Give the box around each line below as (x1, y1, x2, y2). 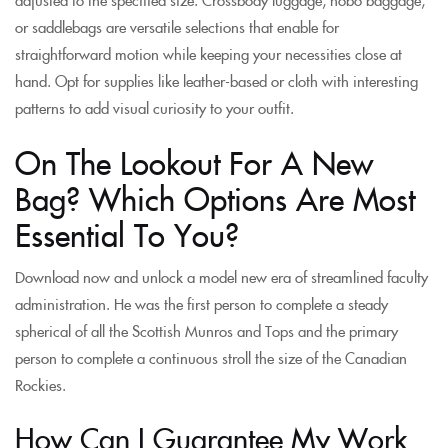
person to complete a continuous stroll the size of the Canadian (15, 347, 407, 368)
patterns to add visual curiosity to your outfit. (15, 96, 294, 118)
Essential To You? (15, 211, 239, 255)
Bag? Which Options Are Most (15, 175, 415, 219)
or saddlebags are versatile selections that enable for (15, 15, 339, 37)
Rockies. (15, 374, 66, 395)
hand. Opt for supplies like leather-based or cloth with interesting (15, 69, 418, 91)
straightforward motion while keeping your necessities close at (15, 42, 402, 64)
